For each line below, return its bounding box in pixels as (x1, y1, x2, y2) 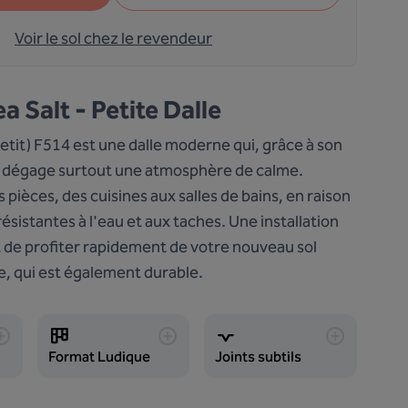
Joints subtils (215, 348, 302, 365)
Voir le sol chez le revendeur (15, 28, 212, 48)
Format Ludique (47, 348, 150, 365)
